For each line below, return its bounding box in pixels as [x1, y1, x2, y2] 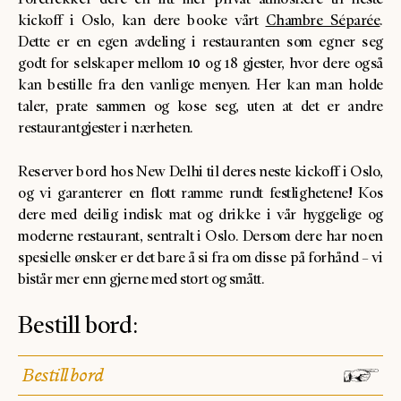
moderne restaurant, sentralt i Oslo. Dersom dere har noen [18, 226, 383, 245]
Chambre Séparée [265, 10, 380, 30]
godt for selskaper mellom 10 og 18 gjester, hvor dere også [18, 53, 383, 73]
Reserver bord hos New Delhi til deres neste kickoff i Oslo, [18, 161, 383, 181]
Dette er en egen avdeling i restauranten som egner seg [18, 31, 383, 51]
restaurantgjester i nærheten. [18, 117, 197, 137]
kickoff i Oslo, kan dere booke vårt [18, 10, 266, 30]
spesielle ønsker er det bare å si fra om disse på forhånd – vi [18, 247, 383, 267]
